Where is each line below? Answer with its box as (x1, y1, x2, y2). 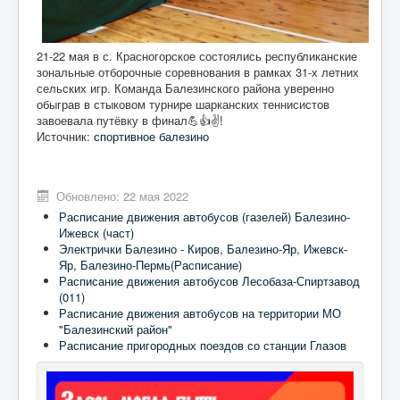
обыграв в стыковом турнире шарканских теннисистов (37, 95, 329, 112)
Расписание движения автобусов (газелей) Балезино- (59, 207, 350, 225)
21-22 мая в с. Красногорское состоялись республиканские (37, 46, 357, 64)
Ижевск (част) (59, 223, 134, 241)
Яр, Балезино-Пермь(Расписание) (59, 255, 242, 273)
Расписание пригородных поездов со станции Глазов (59, 336, 346, 354)
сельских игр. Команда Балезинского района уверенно (37, 79, 334, 96)
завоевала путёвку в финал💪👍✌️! (37, 111, 223, 129)
